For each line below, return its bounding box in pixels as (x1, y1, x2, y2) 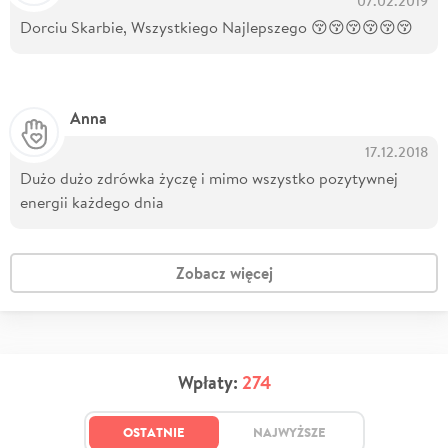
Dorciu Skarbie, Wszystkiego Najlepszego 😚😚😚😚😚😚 (20, 15, 413, 37)
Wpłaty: (177, 369, 242, 395)
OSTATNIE (122, 422, 185, 441)
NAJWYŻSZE (252, 422, 326, 441)
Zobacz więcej (175, 261, 273, 284)
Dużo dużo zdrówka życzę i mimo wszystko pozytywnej (20, 166, 398, 188)
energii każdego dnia (20, 190, 164, 212)
